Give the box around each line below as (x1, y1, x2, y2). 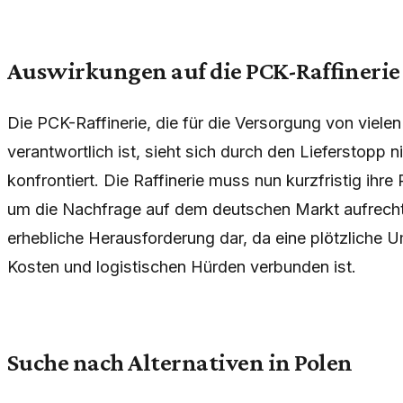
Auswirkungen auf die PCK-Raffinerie (7, 56, 400, 85)
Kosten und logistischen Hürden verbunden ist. (7, 256, 356, 276)
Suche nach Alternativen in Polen (7, 347, 353, 376)
